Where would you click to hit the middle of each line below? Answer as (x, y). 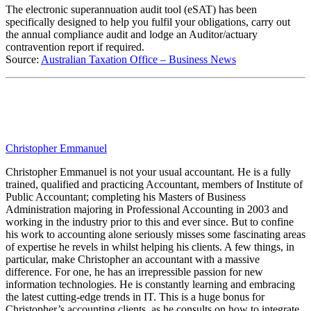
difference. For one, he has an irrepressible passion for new (134, 271)
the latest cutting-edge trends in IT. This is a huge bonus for (135, 296)
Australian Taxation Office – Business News (138, 59)
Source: (23, 59)
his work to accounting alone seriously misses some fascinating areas (155, 234)
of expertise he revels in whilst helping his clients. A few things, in (150, 246)
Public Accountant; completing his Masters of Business (126, 196)
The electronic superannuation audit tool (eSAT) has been (131, 9)
